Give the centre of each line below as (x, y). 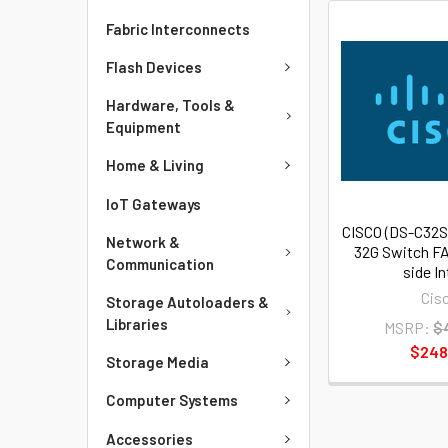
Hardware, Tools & (170, 105)
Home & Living (155, 165)
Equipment (143, 127)
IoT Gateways (153, 203)
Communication (160, 263)
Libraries (137, 323)
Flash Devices (154, 66)
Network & (143, 241)
